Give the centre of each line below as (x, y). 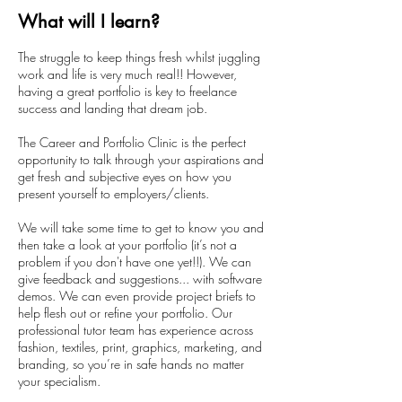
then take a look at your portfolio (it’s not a (127, 245)
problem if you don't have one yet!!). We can (135, 262)
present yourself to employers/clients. (114, 193)
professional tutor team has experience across (135, 330)
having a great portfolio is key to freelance (127, 91)
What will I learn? (89, 22)
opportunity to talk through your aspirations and (141, 159)
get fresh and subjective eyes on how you (125, 176)
